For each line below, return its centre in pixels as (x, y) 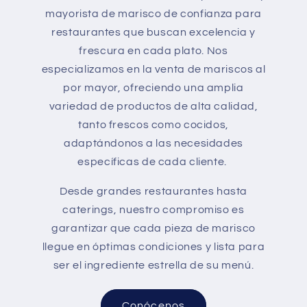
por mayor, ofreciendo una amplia (153, 87)
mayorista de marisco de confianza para (153, 13)
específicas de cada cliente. (153, 161)
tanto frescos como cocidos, (153, 124)
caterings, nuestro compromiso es (153, 209)
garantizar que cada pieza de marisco (153, 228)
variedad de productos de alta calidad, (153, 106)
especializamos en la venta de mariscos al (153, 69)
